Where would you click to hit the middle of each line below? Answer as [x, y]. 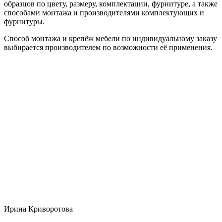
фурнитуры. [24, 21]
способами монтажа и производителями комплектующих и [104, 12]
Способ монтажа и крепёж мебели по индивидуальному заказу [111, 38]
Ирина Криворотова [38, 209]
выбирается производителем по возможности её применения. [108, 47]
